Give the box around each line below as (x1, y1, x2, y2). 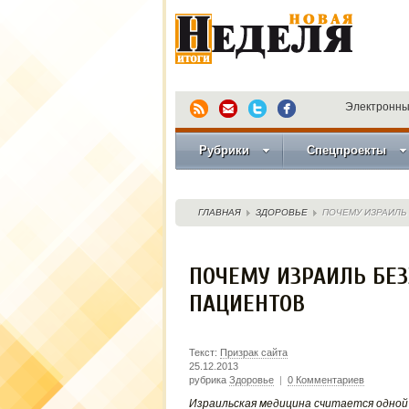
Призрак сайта (219, 347, 288, 358)
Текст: (188, 347, 220, 358)
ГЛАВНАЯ (197, 207, 241, 217)
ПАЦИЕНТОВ (188, 290, 305, 318)
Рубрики (198, 143, 249, 157)
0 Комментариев (287, 374, 364, 385)
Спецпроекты (306, 143, 386, 157)
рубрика (188, 374, 229, 385)
